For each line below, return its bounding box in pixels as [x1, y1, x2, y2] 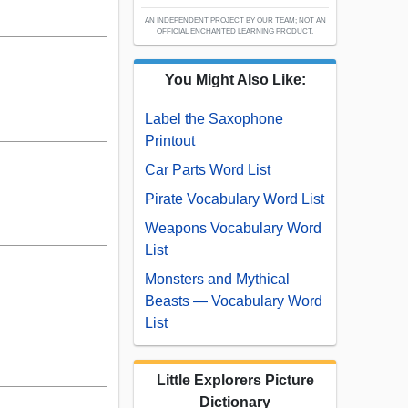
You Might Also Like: [164, 72, 306, 88]
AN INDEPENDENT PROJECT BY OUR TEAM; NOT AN [144, 16, 326, 25]
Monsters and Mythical [145, 271, 290, 288]
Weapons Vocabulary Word [145, 220, 321, 237]
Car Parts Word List [145, 162, 270, 178]
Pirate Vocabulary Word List [145, 191, 324, 208]
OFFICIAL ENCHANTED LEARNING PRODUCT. [157, 27, 313, 36]
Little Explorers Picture [156, 372, 314, 389]
